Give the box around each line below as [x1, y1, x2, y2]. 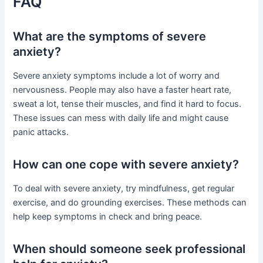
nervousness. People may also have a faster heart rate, [13, 85, 232, 96]
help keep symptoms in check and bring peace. [13, 211, 203, 222]
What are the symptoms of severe [13, 29, 207, 44]
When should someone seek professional [13, 242, 246, 257]
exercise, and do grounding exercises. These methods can [13, 197, 247, 208]
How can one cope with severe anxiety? [13, 157, 240, 172]
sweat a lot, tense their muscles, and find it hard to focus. [13, 99, 242, 110]
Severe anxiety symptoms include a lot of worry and [13, 70, 220, 82]
